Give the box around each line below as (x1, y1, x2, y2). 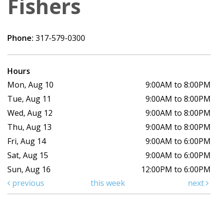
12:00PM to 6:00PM (141, 163, 211, 175)
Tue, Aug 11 (7, 93, 51, 104)
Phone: (7, 32, 36, 43)
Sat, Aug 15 (7, 149, 48, 161)
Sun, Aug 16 (7, 163, 51, 175)
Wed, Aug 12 (7, 107, 53, 118)
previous (10, 177, 44, 188)
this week (91, 177, 126, 188)
